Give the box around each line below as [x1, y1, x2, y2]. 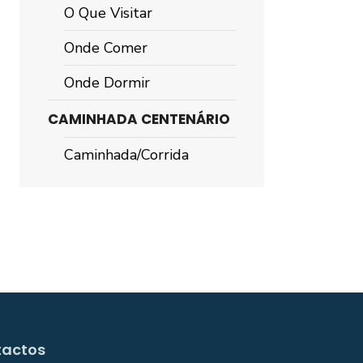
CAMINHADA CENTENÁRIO [48, 109, 230, 129]
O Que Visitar [64, 3, 152, 23]
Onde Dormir [64, 73, 150, 92]
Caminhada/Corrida [64, 145, 189, 164]
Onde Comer [64, 38, 147, 58]
